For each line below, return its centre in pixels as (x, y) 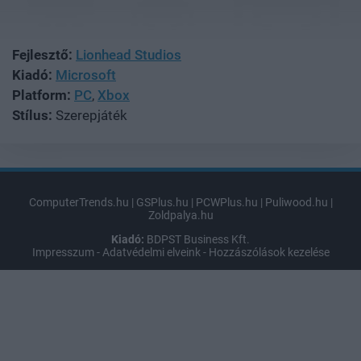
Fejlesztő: (42, 54)
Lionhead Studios (129, 54)
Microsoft (86, 75)
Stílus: (32, 115)
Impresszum (63, 252)
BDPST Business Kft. (197, 239)
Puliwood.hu (296, 202)
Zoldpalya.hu (180, 215)
